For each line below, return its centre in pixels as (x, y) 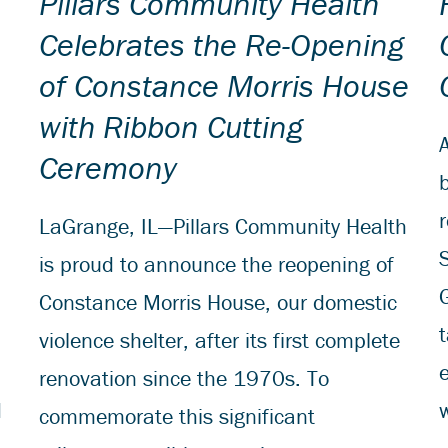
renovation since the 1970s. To (184, 378)
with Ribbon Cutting (171, 126)
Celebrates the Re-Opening (221, 44)
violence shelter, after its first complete (219, 340)
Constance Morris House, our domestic (218, 302)
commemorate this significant (177, 416)
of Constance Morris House (224, 85)
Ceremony (108, 167)
